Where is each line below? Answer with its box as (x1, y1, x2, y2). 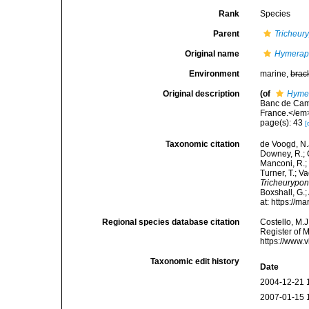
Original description (163, 89, 240, 99)
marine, (260, 69, 291, 79)
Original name (185, 49, 240, 59)
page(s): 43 (260, 118, 306, 128)
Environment (189, 69, 240, 79)
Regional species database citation (102, 217, 240, 228)
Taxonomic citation (166, 139, 240, 150)
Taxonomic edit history (150, 257, 240, 267)
